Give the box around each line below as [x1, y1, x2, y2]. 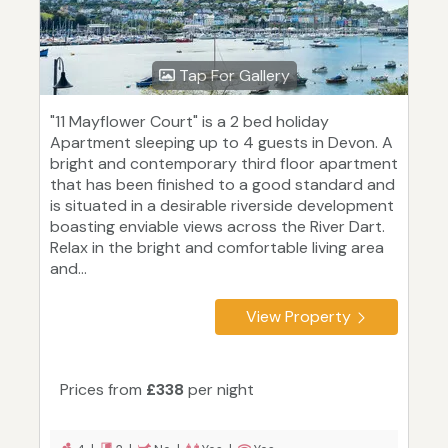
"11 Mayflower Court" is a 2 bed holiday [50, 111, 329, 133]
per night [184, 379, 254, 401]
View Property [246, 306, 351, 328]
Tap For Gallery [174, 65, 290, 87]
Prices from [60, 379, 146, 401]
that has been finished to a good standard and [50, 174, 395, 196]
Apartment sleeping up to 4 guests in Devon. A [50, 132, 393, 154]
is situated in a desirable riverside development [50, 195, 394, 217]
